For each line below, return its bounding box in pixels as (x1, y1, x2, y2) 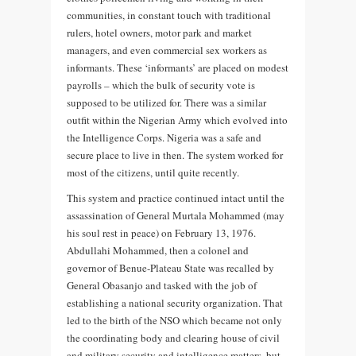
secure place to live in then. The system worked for (67, 147, 283, 162)
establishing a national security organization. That (67, 295, 283, 310)
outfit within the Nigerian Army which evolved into (67, 112, 288, 127)
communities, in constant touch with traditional (67, 7, 271, 22)
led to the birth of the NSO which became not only (67, 312, 282, 327)
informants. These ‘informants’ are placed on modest (67, 60, 288, 75)
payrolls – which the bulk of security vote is (67, 77, 255, 92)
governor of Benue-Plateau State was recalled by (67, 260, 274, 275)
